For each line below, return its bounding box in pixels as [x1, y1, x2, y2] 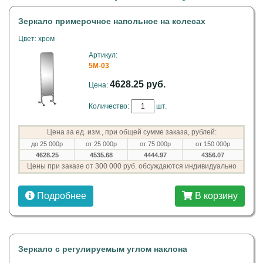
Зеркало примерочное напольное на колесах [18, 16, 205, 26]
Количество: [89, 102, 131, 110]
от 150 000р [195, 140, 230, 147]
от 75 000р [139, 140, 171, 147]
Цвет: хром [18, 35, 55, 43]
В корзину [193, 191, 238, 201]
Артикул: [89, 51, 117, 59]
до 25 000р [31, 140, 63, 147]
